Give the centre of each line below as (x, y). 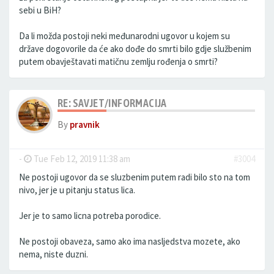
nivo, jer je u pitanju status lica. (77, 190)
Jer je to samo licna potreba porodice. (90, 216)
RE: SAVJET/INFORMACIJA (112, 103)
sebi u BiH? (40, 10)
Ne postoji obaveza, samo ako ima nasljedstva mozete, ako (130, 241)
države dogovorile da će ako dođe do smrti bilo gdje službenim (135, 49)
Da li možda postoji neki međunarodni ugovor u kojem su (124, 36)
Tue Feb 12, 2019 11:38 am (81, 159)
